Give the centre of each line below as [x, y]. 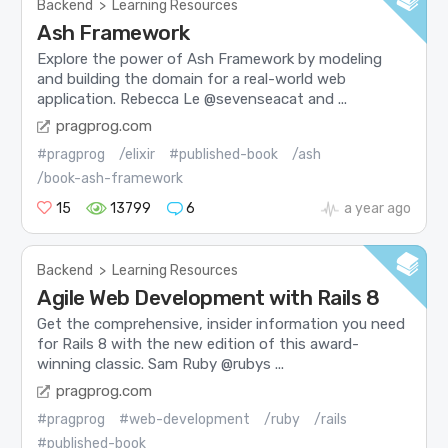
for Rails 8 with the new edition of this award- [198, 344]
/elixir [137, 154]
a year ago [377, 208]
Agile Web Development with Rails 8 [208, 297]
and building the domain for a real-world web [192, 79]
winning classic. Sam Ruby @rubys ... [161, 364]
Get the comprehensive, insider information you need [221, 324]
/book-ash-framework [110, 178]
